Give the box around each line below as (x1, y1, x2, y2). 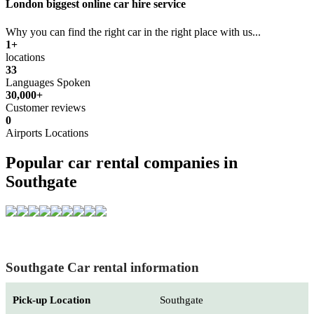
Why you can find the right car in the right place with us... (6, 25, 261, 38)
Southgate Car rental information (6, 259, 199, 275)
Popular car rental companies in (6, 153, 238, 172)
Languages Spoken (6, 76, 90, 88)
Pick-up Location (13, 294, 90, 306)
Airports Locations (6, 126, 88, 139)
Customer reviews (6, 101, 86, 114)
